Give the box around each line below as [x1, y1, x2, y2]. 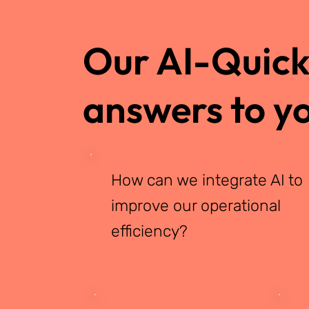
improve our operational [111, 196, 281, 216]
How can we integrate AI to [111, 170, 303, 190]
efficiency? [111, 221, 188, 241]
